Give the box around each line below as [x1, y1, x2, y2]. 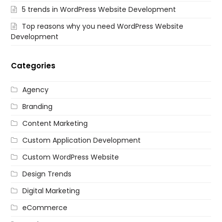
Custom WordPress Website [22, 152, 119, 162]
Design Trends [22, 168, 72, 179]
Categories [11, 60, 56, 71]
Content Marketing [22, 118, 88, 128]
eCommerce [22, 202, 68, 213]
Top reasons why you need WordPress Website [22, 21, 184, 31]
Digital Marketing [22, 185, 80, 196]
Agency [22, 84, 49, 95]
